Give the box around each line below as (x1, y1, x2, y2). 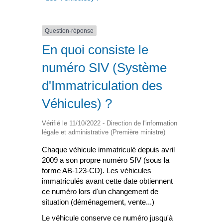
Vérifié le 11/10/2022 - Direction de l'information (42, 119, 177, 127)
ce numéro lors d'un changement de (42, 187, 158, 196)
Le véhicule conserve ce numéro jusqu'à (42, 213, 173, 222)
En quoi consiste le (42, 42, 148, 58)
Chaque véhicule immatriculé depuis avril (42, 145, 175, 154)
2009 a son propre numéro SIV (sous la (42, 156, 169, 165)
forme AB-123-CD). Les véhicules (42, 166, 151, 175)
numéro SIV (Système (42, 60, 167, 76)
